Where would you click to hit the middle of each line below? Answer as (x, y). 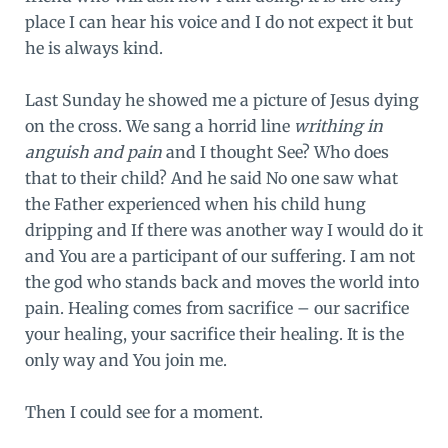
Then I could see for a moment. (143, 411)
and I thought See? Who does (275, 151)
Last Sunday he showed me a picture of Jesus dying (221, 99)
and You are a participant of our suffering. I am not (219, 255)
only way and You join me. (125, 359)
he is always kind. (93, 48)
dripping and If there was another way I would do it (223, 229)
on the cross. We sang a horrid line (159, 125)
